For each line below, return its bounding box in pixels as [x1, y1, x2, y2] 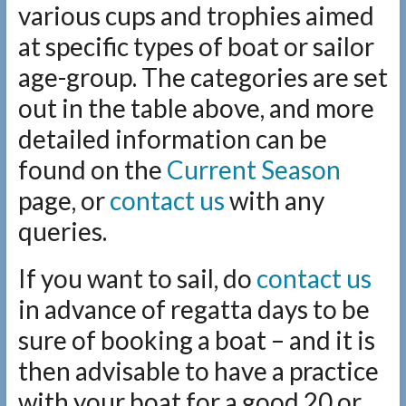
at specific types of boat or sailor [17, 31, 374, 63]
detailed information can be [17, 123, 327, 155]
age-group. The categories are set [17, 62, 388, 93]
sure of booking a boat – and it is [17, 324, 375, 356]
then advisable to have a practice [17, 355, 379, 387]
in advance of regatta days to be [17, 294, 370, 325]
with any [224, 185, 324, 217]
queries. [17, 216, 107, 247]
